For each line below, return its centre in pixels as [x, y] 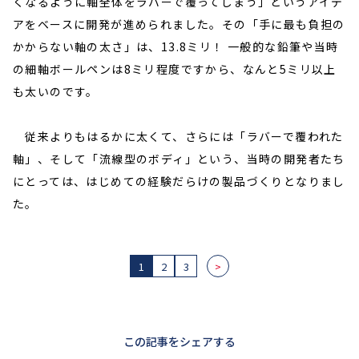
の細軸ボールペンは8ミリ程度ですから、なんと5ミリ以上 [175, 69]
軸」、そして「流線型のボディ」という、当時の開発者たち [179, 159]
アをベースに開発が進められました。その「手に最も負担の [179, 24]
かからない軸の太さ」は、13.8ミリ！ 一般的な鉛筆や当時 [176, 47]
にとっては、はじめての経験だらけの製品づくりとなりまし [179, 182]
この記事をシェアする [179, 342]
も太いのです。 [56, 92]
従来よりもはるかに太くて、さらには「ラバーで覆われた [178, 137]
